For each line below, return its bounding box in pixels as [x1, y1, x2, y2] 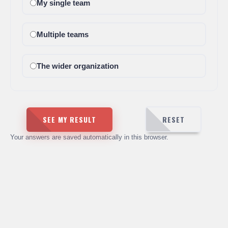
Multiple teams [36, 30, 89, 39]
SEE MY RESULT [43, 113, 96, 125]
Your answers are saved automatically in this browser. [10, 133, 168, 141]
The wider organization [36, 62, 119, 70]
